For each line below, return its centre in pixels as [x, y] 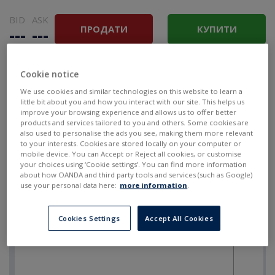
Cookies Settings [89, 219]
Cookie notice [50, 74]
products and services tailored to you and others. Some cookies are [135, 123]
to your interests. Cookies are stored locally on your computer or [131, 144]
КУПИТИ [217, 29]
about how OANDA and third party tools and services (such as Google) [137, 175]
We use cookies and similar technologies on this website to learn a [132, 91]
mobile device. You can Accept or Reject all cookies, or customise [131, 154]
